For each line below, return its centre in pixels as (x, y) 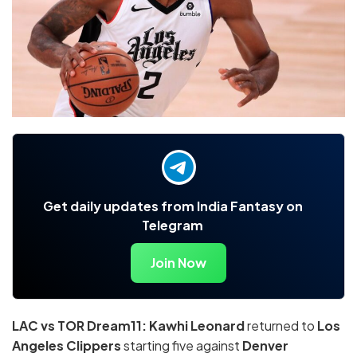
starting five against (182, 346)
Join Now (178, 263)
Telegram (173, 226)
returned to (281, 326)
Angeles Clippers (67, 346)
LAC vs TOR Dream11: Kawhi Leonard (128, 326)
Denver (265, 346)
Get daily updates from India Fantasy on (173, 206)
